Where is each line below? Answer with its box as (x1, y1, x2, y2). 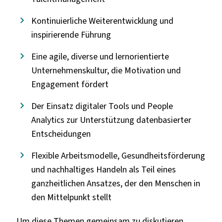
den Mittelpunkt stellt (31, 191, 111, 204)
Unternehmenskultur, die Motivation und (31, 64, 181, 77)
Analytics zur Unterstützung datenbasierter (31, 114, 191, 126)
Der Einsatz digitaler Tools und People (31, 100, 173, 112)
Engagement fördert (31, 78, 109, 91)
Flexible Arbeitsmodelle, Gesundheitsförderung (31, 150, 205, 162)
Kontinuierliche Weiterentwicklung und (31, 15, 173, 27)
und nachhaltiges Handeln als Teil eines (31, 164, 176, 176)
